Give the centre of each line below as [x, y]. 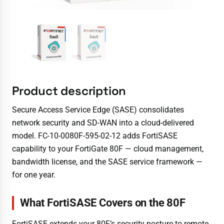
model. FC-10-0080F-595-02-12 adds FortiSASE [95, 136]
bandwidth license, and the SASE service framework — [107, 162]
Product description [69, 91]
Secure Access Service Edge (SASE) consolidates [98, 110]
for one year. [34, 175]
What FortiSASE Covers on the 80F [103, 203]
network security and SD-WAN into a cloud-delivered [103, 123]
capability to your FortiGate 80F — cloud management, [108, 149]
